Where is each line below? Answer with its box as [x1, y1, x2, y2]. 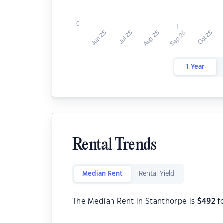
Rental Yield [139, 171, 174, 177]
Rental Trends [72, 137, 157, 154]
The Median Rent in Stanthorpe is [72, 198, 197, 205]
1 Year [186, 64, 204, 70]
